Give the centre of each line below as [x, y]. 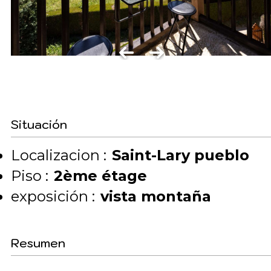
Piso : [30, 176]
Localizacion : [59, 155]
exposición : [53, 196]
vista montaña [156, 196]
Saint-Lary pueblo [181, 155]
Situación [39, 125]
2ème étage [100, 176]
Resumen [38, 243]
